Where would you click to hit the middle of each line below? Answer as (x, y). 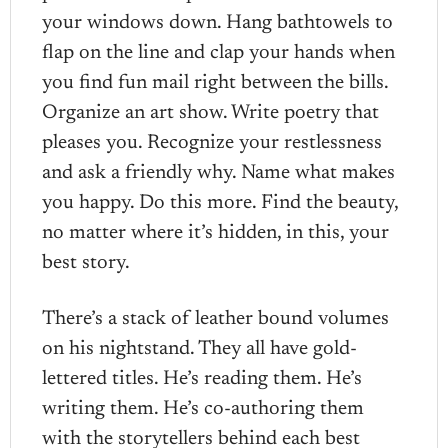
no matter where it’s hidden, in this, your (216, 232)
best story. (88, 262)
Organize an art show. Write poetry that (211, 112)
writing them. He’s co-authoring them (203, 408)
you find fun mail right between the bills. (215, 82)
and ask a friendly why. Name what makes (219, 172)
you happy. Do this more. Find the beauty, (220, 202)
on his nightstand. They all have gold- (200, 348)
